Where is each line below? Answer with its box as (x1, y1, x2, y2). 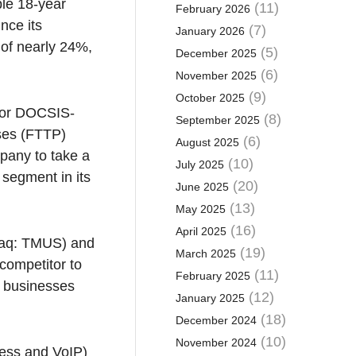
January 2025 (175, 292, 245, 304)
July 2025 (175, 158, 224, 171)
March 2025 (175, 247, 236, 260)
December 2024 (175, 314, 257, 327)
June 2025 (175, 180, 229, 193)
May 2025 (175, 203, 226, 215)
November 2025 (175, 69, 257, 82)
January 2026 (175, 25, 245, 37)
